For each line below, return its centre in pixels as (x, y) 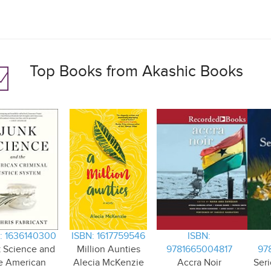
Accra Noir (199, 263)
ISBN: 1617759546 (108, 236)
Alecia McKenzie (108, 263)
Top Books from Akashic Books (136, 72)
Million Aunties (108, 250)
